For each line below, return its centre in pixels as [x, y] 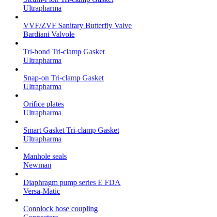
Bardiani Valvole [49, 34]
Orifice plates [44, 104]
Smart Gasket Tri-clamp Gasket [71, 130]
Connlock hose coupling [61, 208]
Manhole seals [45, 156]
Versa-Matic [42, 191]
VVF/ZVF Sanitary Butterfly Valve [77, 25]
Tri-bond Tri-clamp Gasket [64, 51]
